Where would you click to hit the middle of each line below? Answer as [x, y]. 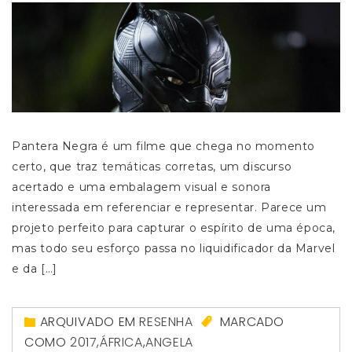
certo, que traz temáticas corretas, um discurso [152, 166]
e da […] [35, 268]
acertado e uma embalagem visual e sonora [142, 187]
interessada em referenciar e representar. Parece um [169, 207]
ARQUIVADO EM [90, 321]
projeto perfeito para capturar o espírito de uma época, [174, 227]
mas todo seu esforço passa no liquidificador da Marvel [174, 248]
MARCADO [251, 321]
